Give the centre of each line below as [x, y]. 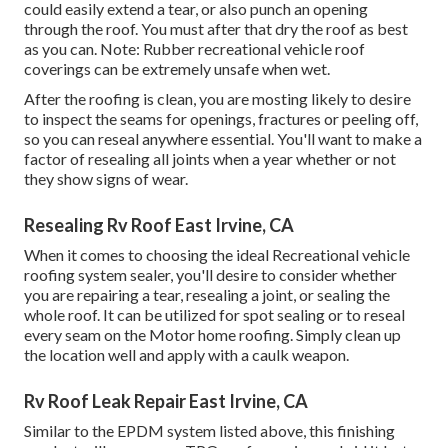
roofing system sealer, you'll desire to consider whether [210, 275]
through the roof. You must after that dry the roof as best [216, 29]
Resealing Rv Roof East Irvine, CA [159, 225]
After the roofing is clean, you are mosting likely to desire [217, 99]
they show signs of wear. [106, 179]
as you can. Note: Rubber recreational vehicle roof [194, 49]
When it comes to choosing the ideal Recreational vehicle [217, 255]
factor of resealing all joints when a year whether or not [210, 159]
